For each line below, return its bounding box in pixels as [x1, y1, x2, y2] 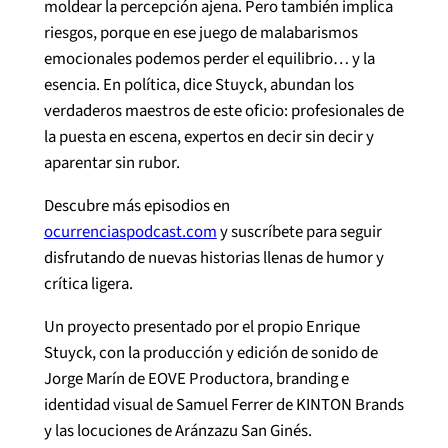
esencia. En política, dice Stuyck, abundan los [43, 73, 354, 98]
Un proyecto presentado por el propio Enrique [43, 314, 360, 339]
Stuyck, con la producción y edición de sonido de [43, 340, 378, 365]
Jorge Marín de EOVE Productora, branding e [43, 366, 349, 391]
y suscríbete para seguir [216, 220, 382, 245]
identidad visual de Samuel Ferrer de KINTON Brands [43, 392, 404, 417]
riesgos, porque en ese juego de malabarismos [43, 21, 358, 46]
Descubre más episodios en [43, 194, 230, 219]
